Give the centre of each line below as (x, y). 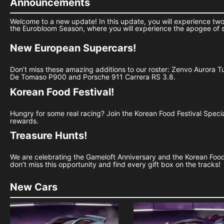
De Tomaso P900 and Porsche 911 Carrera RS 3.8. (93, 76)
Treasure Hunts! (48, 136)
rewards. (24, 120)
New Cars (34, 187)
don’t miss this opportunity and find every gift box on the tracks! (115, 164)
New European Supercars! (73, 48)
